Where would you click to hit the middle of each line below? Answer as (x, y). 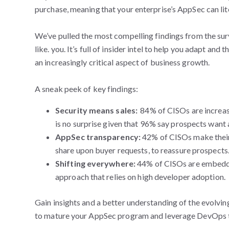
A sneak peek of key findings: (88, 89)
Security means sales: (98, 110)
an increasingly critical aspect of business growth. (123, 62)
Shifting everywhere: (95, 164)
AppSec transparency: (98, 137)
